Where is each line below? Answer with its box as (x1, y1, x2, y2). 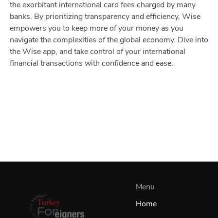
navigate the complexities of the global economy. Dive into (10, 34, 208, 45)
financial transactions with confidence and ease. (10, 57, 173, 69)
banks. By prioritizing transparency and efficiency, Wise (10, 11, 200, 22)
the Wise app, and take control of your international (10, 46, 185, 57)
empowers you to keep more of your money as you (10, 22, 183, 34)
